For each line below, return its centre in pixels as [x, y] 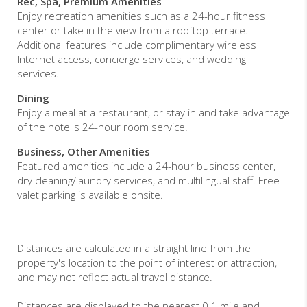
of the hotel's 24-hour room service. [102, 127]
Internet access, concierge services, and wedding [132, 59]
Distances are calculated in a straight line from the [134, 248]
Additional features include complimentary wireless [137, 45]
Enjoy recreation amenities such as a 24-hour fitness [141, 16]
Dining [33, 98]
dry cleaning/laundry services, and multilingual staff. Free [148, 181]
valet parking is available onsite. [90, 195]
